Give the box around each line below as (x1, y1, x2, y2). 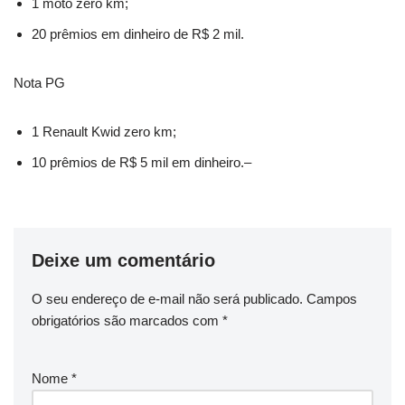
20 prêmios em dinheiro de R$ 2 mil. (32, 25, 244, 42)
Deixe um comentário (32, 250, 215, 270)
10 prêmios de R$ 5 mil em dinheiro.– (32, 154, 251, 170)
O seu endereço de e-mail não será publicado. (32, 290, 303, 306)
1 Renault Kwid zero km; (32, 123, 176, 139)
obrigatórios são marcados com (32, 312, 222, 328)
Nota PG (14, 74, 65, 90)
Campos (306, 290, 357, 306)
